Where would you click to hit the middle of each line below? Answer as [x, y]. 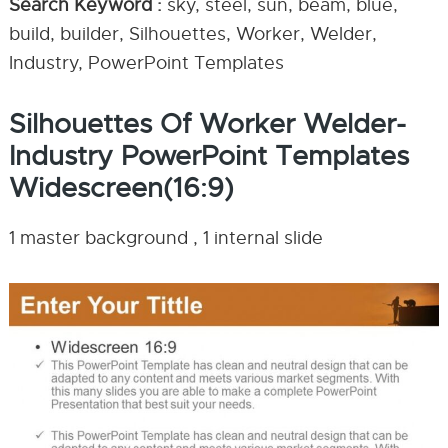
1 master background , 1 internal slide [165, 238]
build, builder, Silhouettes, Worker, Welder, [192, 34]
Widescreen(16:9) [121, 188]
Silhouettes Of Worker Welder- [207, 124]
